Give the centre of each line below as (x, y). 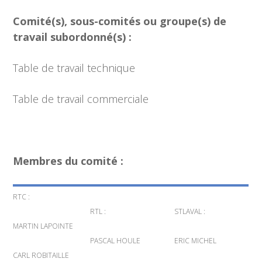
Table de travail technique (74, 68)
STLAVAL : (190, 212)
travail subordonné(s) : (73, 37)
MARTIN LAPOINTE (43, 226)
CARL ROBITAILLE (41, 256)
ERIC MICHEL (196, 241)
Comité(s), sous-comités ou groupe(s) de (120, 21)
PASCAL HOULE (116, 241)
